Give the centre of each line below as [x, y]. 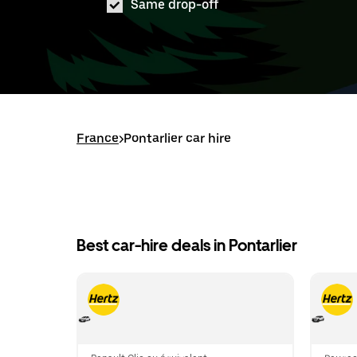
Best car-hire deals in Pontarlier [187, 245]
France [98, 138]
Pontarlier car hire [177, 138]
